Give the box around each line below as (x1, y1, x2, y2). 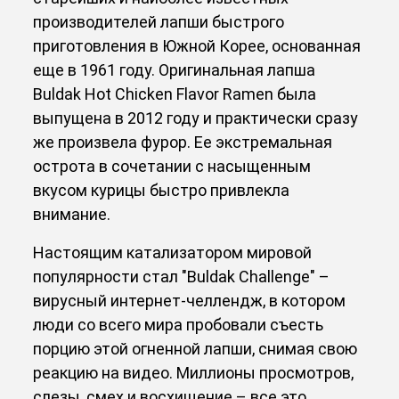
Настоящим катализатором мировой (33, 242, 313, 262)
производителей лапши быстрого (33, 12, 285, 31)
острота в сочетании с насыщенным (33, 156, 312, 175)
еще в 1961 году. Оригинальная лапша (33, 60, 316, 79)
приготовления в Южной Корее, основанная (33, 36, 362, 55)
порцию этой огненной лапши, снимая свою (33, 338, 358, 358)
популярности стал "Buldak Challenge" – (33, 266, 330, 286)
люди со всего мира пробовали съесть (33, 314, 324, 334)
